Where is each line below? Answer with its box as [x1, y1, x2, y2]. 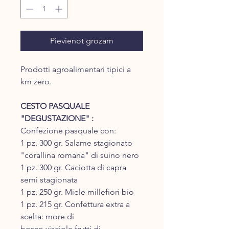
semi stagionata [20, 175, 78, 185]
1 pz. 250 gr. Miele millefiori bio [20, 187, 134, 197]
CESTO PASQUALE [20, 101, 89, 111]
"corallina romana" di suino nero [20, 150, 139, 161]
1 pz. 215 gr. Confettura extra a [20, 199, 130, 210]
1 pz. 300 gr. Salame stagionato [20, 138, 132, 148]
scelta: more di [20, 212, 74, 222]
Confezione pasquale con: [20, 126, 116, 136]
